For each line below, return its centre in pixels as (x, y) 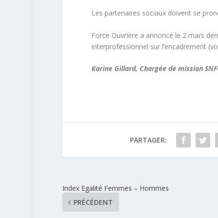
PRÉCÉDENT (93, 202)
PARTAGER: (148, 140)
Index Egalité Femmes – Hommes (115, 188)
